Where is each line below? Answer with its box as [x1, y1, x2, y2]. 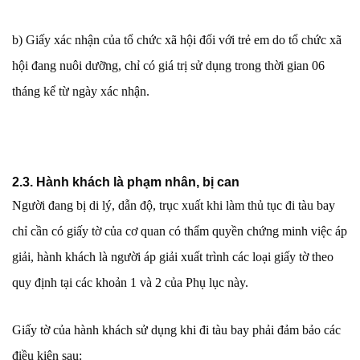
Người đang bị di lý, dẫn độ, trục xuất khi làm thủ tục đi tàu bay [12, 198, 335, 213]
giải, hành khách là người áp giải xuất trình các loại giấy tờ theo [12, 250, 333, 264]
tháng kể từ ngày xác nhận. [12, 84, 149, 99]
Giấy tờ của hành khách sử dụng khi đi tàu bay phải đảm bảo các [12, 323, 341, 337]
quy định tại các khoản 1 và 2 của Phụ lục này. [12, 276, 248, 290]
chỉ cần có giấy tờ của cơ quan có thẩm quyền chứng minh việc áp [12, 224, 347, 239]
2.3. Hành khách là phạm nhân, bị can [12, 175, 239, 190]
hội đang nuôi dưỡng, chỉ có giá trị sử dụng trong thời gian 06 [12, 59, 325, 73]
